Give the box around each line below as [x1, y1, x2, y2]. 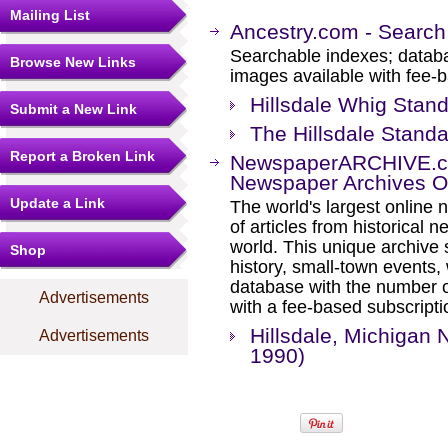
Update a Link [10, 195, 105, 211]
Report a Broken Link [10, 148, 155, 164]
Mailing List [10, 7, 90, 23]
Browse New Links [10, 54, 136, 70]
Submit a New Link [10, 101, 137, 117]
